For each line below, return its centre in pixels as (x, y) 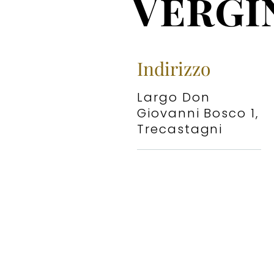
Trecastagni (180, 129)
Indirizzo (174, 68)
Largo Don (174, 97)
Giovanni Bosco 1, (198, 113)
